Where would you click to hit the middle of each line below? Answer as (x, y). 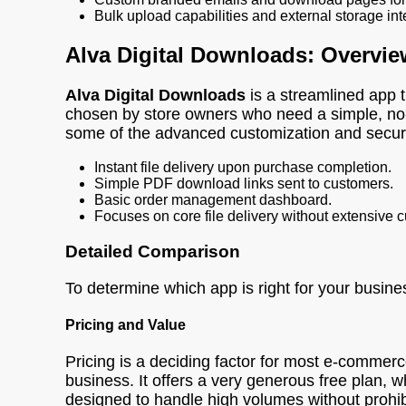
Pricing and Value (126, 324)
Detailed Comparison (153, 251)
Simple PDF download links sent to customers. (244, 184)
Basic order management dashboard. (213, 200)
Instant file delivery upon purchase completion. (243, 168)
